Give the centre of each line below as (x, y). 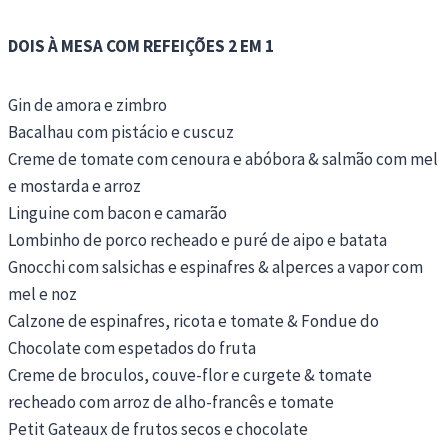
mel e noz (42, 293)
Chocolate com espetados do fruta (132, 347)
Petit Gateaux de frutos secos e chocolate (158, 428)
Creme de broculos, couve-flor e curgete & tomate (190, 374)
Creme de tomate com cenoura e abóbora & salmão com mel (223, 158)
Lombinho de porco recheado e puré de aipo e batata (197, 239)
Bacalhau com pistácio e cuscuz (121, 131)
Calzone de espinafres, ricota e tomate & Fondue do (193, 320)
